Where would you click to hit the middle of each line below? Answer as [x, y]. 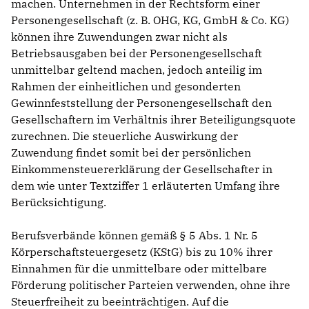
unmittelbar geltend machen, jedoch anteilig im [137, 69]
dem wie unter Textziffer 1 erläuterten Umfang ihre [146, 185]
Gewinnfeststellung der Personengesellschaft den [141, 102]
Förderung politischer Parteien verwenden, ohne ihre [151, 285]
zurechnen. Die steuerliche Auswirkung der [124, 136]
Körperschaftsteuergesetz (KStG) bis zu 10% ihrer [142, 251]
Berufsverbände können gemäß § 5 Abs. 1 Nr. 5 [134, 235]
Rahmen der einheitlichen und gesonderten [126, 86]
